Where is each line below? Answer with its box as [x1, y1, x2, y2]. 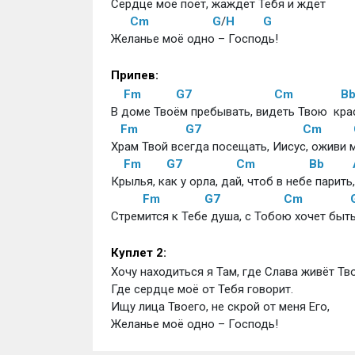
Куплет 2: [110, 246, 166, 261]
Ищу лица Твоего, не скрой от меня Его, [110, 300, 333, 315]
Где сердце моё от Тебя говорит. [110, 282, 296, 297]
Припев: [110, 68, 158, 83]
